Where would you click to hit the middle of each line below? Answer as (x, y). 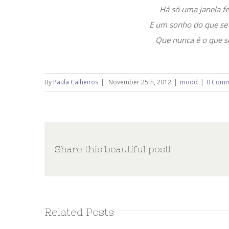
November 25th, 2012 (140, 82)
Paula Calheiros (76, 82)
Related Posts (79, 212)
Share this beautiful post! (113, 149)
